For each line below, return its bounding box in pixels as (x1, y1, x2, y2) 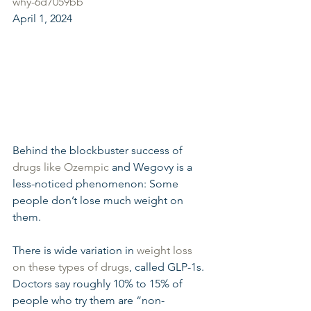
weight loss (137, 244, 195, 257)
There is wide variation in (12, 244, 137, 257)
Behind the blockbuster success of (12, 144, 185, 157)
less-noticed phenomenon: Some (12, 177, 181, 190)
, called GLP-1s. (129, 260, 207, 274)
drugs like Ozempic (12, 160, 109, 174)
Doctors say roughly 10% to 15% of (12, 277, 185, 290)
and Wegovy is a (109, 160, 195, 174)
